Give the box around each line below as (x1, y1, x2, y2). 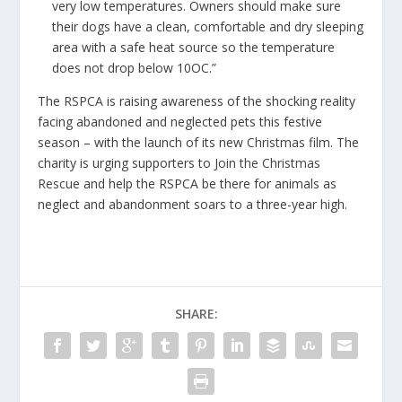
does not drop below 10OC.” (52, 59, 217, 77)
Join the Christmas (214, 154, 321, 172)
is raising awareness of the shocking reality (107, 92, 356, 110)
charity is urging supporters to (38, 154, 215, 172)
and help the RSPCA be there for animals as (83, 175, 337, 193)
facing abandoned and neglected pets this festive (38, 113, 323, 131)
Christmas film (247, 134, 331, 152)
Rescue (38, 175, 84, 193)
